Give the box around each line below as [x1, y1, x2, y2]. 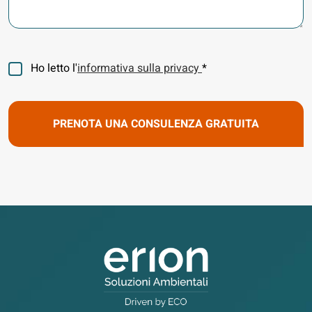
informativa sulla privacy [77, 60, 202, 77]
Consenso [8, 57, 57, 74]
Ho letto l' [31, 60, 77, 77]
